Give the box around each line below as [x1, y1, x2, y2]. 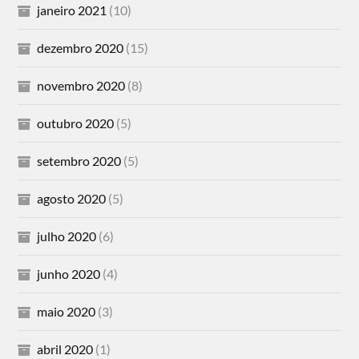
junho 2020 [37, 265, 101, 281]
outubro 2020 [37, 115, 115, 131]
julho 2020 [37, 228, 97, 244]
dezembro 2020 [37, 39, 124, 55]
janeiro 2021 [37, 2, 107, 18]
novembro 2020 [37, 77, 126, 93]
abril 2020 [37, 341, 94, 357]
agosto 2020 [37, 190, 107, 206]
